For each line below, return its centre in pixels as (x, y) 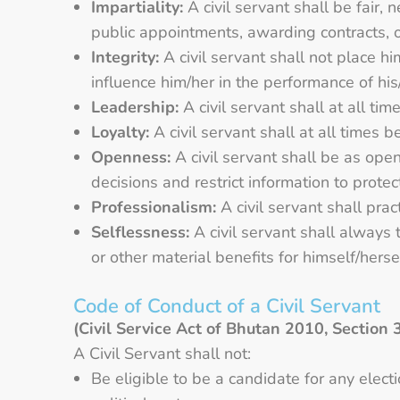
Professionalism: (154, 207)
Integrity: (125, 57)
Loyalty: (120, 132)
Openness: (131, 157)
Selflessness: (140, 232)
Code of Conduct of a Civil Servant (227, 306)
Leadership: (135, 107)
